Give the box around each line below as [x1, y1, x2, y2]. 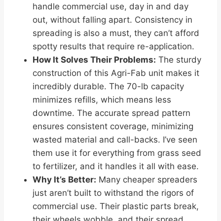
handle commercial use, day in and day [33, 1, 188, 12]
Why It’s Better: [33, 175, 96, 185]
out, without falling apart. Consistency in [33, 15, 192, 25]
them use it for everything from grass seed [33, 148, 201, 158]
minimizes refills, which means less [33, 95, 171, 105]
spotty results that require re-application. [33, 41, 194, 52]
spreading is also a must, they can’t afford [33, 28, 199, 38]
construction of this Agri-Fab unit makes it [33, 68, 199, 78]
